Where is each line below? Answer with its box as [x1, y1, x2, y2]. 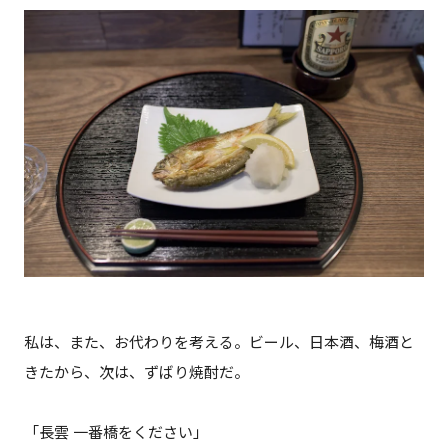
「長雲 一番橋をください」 [23, 421, 208, 442]
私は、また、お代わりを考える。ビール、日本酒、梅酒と [23, 331, 414, 352]
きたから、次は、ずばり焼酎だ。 [23, 361, 249, 382]
